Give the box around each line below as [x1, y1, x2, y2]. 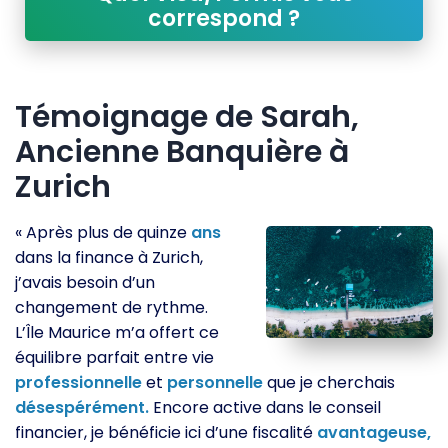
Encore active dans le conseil [149, 395, 381, 419]
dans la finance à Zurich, [15, 245, 203, 269]
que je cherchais [263, 370, 395, 394]
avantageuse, [317, 420, 431, 444]
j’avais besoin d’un [15, 270, 155, 294]
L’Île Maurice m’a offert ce [15, 320, 219, 344]
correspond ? [148, 3, 300, 34]
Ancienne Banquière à [15, 130, 349, 173]
